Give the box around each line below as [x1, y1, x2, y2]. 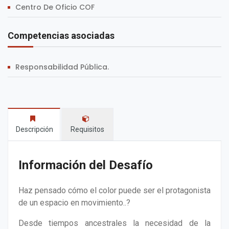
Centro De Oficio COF [15, 2, 95, 13]
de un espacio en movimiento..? [18, 198, 130, 208]
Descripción [16, 125, 53, 134]
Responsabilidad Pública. [15, 62, 109, 73]
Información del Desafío [18, 158, 153, 173]
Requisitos [70, 125, 104, 134]
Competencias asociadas [8, 30, 114, 41]
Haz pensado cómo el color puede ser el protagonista [18, 186, 211, 196]
